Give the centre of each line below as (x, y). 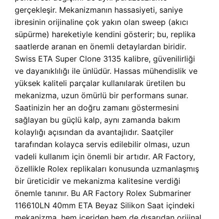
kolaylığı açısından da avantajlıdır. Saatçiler (94, 132)
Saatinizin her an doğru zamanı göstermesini (97, 108)
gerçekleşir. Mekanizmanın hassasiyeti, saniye (99, 10)
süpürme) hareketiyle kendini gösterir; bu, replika (105, 34)
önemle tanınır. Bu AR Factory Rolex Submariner (103, 193)
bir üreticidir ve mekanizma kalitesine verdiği (98, 181)
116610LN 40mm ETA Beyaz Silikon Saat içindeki (105, 206)
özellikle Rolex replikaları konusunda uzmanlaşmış (107, 169)
